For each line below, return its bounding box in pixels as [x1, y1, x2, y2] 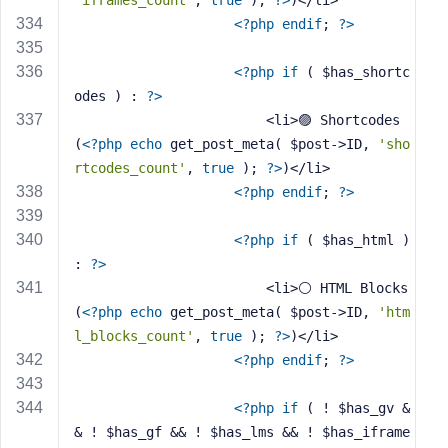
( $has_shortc [298, 64, 410, 80]
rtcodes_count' [74, 160, 186, 176]
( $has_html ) [298, 232, 410, 248]
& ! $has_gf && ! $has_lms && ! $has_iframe [74, 424, 410, 440]
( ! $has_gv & [298, 400, 410, 416]
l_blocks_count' [74, 328, 194, 344]
